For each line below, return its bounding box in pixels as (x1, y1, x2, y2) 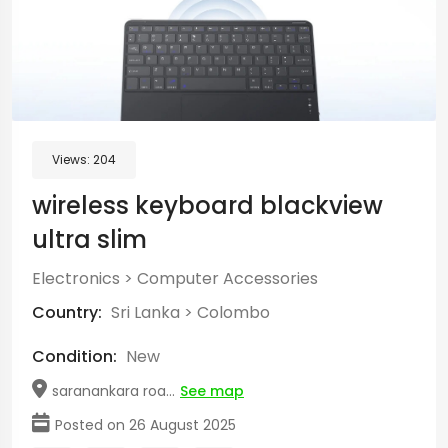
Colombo (197, 301, 270, 324)
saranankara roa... (52, 381, 175, 401)
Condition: (32, 345, 117, 368)
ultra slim (32, 223, 147, 256)
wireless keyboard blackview (32, 189, 383, 222)
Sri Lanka (111, 301, 180, 324)
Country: (32, 301, 106, 324)
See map (180, 381, 244, 401)
